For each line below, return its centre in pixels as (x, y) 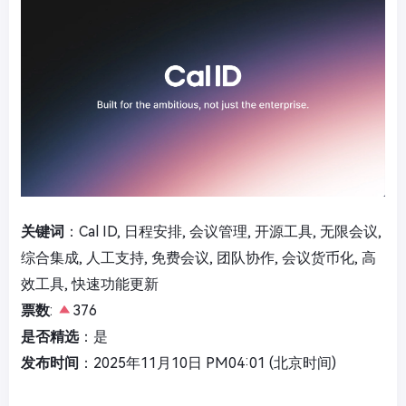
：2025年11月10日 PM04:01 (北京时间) (208, 363)
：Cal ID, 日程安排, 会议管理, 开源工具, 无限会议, (223, 232)
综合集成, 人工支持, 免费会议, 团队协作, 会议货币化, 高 (198, 258)
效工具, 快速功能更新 (90, 285)
